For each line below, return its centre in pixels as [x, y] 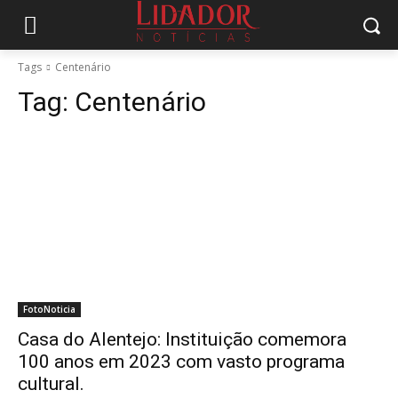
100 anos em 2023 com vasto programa [181, 362]
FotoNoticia [49, 309]
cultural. [51, 384]
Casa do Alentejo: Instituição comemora [182, 339]
